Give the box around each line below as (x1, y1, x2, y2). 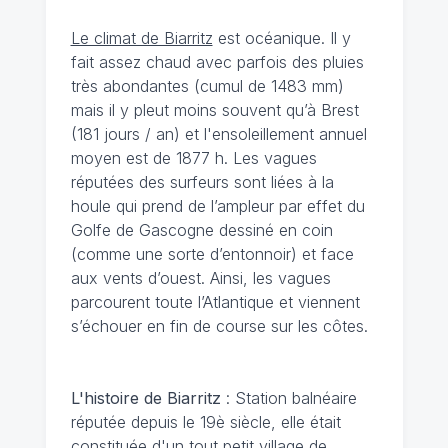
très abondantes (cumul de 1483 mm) (70, 75, 344, 96)
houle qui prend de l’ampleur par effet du (70, 195, 365, 216)
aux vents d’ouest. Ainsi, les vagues (70, 267, 331, 288)
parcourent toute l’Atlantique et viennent (70, 291, 360, 312)
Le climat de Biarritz (70, 27, 213, 48)
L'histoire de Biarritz (70, 387, 221, 408)
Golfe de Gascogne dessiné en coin (70, 219, 333, 240)
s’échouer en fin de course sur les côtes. (70, 315, 368, 336)
